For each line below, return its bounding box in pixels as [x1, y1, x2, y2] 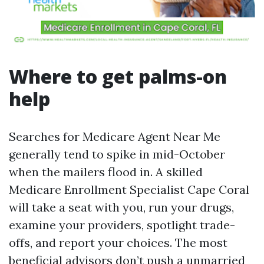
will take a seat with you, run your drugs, [9, 200, 234, 214]
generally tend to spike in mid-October [9, 147, 225, 161]
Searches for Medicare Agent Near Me [9, 129, 220, 144]
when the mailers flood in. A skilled [9, 164, 203, 179]
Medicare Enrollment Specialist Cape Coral [9, 182, 249, 197]
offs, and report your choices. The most [9, 235, 227, 250]
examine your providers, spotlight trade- [9, 217, 235, 232]
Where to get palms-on [9, 64, 227, 89]
